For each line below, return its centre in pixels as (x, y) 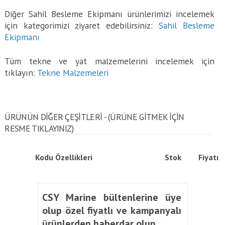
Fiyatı (209, 157)
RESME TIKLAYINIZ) (39, 128)
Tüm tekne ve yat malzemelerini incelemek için (109, 61)
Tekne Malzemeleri (73, 73)
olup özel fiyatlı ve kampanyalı (111, 210)
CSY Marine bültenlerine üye (111, 197)
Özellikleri (74, 157)
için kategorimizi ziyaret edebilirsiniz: (82, 25)
